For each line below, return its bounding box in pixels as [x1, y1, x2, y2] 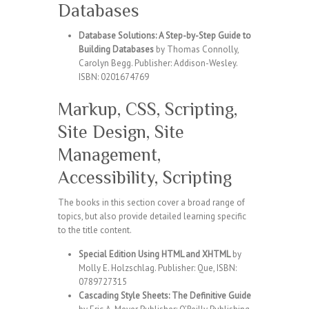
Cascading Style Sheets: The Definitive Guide [79, 290, 251, 301]
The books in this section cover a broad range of [58, 197, 245, 208]
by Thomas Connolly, [154, 43, 239, 55]
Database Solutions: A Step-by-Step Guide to [79, 30, 251, 41]
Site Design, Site [58, 122, 184, 142]
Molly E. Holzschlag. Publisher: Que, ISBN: [79, 262, 237, 274]
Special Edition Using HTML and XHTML [79, 248, 230, 260]
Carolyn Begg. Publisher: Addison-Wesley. [79, 57, 237, 69]
